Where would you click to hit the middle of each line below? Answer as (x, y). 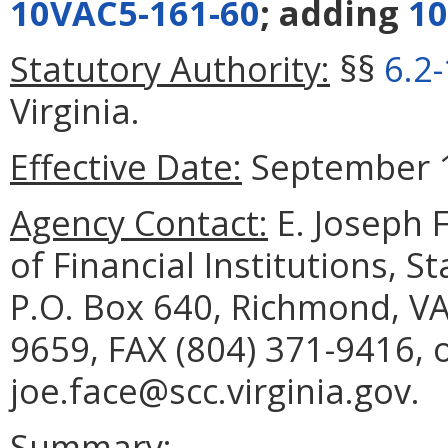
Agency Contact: (139, 222)
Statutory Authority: (170, 68)
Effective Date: (126, 166)
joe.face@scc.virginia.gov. (215, 390)
